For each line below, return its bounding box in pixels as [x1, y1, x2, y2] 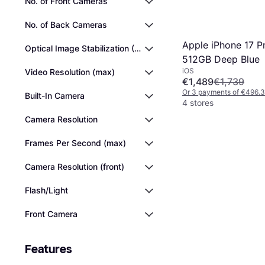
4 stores [182, 97, 214, 108]
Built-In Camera [25, 91, 85, 101]
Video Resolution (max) [25, 67, 115, 77]
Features [25, 242, 72, 256]
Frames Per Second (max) [25, 138, 126, 148]
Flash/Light [25, 185, 68, 195]
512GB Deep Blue [182, 53, 260, 65]
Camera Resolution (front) [25, 161, 124, 172]
